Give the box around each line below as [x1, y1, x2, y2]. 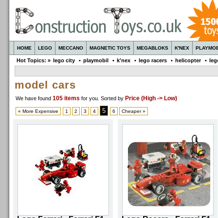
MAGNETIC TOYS [90, 45, 130, 51]
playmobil [83, 57, 109, 63]
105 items [53, 95, 81, 102]
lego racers [139, 57, 167, 63]
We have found [16, 95, 53, 101]
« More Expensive [18, 109, 58, 114]
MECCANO [58, 45, 83, 51]
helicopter [175, 57, 201, 63]
